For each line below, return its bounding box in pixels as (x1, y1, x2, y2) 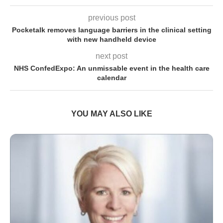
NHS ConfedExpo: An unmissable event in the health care (13, 64, 210, 73)
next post (96, 52, 127, 61)
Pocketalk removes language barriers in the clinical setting (11, 26, 212, 34)
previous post (88, 13, 135, 22)
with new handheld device (67, 35, 156, 44)
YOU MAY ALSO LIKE (71, 110, 152, 118)
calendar (97, 74, 126, 82)
